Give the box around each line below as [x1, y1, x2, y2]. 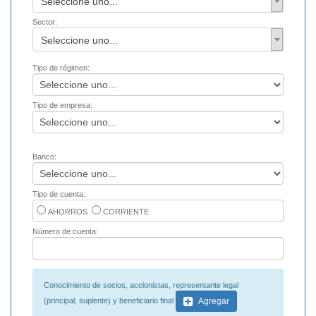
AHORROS [46, 207, 92, 217]
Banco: [32, 152, 56, 162]
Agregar [197, 296, 229, 307]
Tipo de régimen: [32, 63, 90, 73]
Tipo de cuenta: [32, 190, 85, 199]
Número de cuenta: [32, 227, 98, 236]
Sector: [32, 18, 57, 27]
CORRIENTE [101, 207, 153, 217]
